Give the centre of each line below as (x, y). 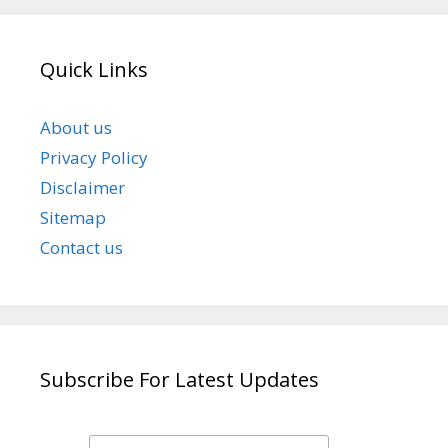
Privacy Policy (94, 157)
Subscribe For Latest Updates (179, 379)
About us (76, 127)
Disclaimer (82, 187)
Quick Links (94, 69)
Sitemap (73, 217)
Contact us (81, 247)
